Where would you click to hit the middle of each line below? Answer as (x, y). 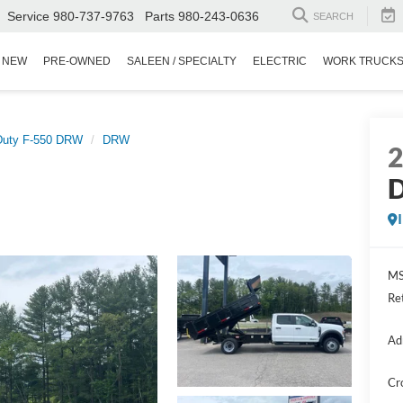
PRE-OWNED (77, 62)
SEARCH (333, 17)
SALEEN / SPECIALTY (182, 62)
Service (28, 17)
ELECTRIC (280, 62)
